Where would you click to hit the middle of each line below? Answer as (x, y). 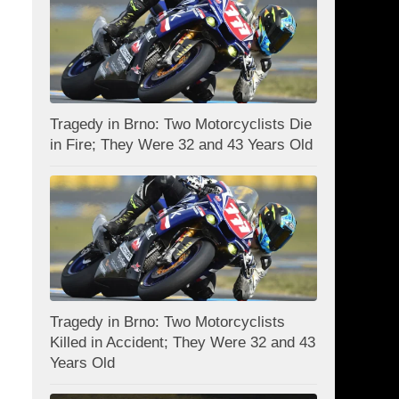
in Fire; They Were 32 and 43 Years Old (181, 145)
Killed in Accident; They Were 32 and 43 (183, 343)
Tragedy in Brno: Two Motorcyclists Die (181, 125)
